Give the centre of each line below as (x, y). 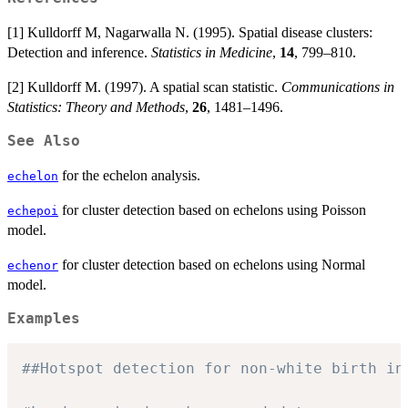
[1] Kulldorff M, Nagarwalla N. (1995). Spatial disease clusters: (190, 33)
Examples (44, 319)
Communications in (338, 87)
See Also (44, 142)
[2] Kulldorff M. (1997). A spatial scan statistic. (144, 87)
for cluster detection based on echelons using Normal (212, 265)
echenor (33, 266)
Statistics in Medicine (212, 53)
